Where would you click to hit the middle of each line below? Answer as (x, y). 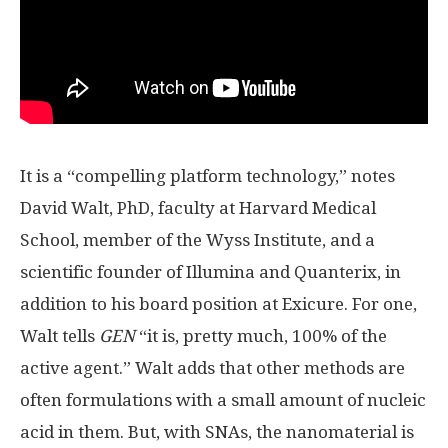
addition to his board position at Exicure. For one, (218, 303)
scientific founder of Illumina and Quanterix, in (210, 271)
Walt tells (59, 335)
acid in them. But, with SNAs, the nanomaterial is (217, 431)
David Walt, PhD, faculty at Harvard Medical (198, 207)
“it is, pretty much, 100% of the (263, 335)
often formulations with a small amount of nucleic (223, 399)
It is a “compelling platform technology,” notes (207, 175)
